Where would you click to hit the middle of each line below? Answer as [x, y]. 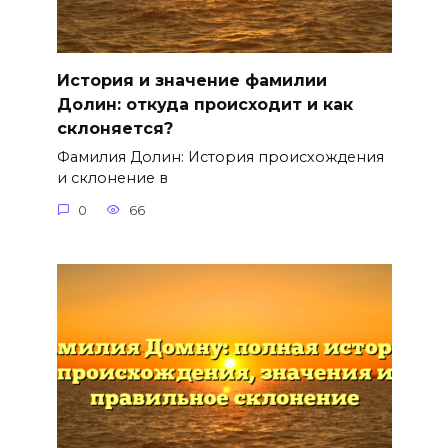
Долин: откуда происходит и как [204, 104]
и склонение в [112, 178]
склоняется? [114, 128]
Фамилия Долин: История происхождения [220, 157]
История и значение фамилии [191, 80]
